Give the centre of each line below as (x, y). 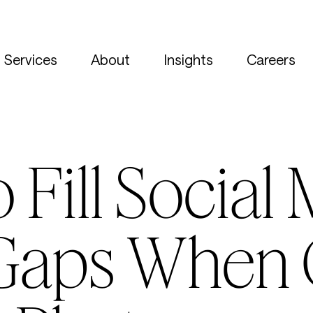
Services (31, 59)
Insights (188, 59)
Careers (271, 59)
